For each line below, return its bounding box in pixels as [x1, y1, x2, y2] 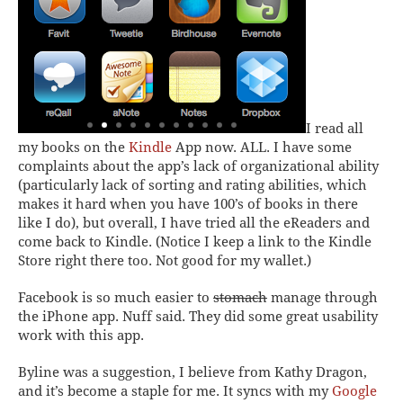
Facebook [18, 289, 78, 306]
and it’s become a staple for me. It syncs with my [18, 382, 332, 399]
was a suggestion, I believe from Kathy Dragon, [59, 363, 367, 381]
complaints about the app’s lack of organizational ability [18, 157, 379, 175]
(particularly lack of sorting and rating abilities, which [18, 176, 367, 193]
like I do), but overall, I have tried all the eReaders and [18, 214, 370, 231]
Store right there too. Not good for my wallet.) [18, 252, 311, 269]
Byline [18, 363, 59, 381]
